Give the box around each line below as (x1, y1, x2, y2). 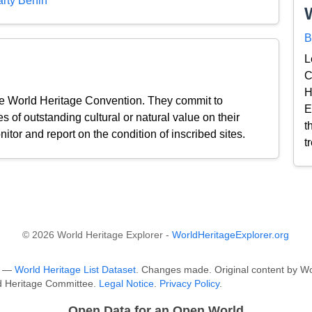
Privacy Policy (159, 279, 219, 290)
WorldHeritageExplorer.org (172, 230, 290, 241)
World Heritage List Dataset (14, 265, 136, 276)
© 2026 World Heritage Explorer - (22, 230, 173, 241)
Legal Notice (98, 279, 154, 290)
